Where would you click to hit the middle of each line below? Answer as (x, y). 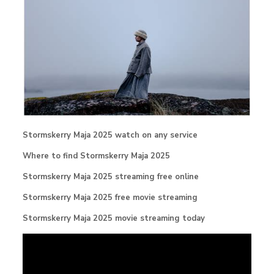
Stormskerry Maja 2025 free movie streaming (110, 197)
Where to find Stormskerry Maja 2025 (96, 156)
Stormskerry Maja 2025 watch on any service (110, 135)
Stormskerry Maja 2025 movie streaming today (113, 218)
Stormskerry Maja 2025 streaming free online (110, 176)
